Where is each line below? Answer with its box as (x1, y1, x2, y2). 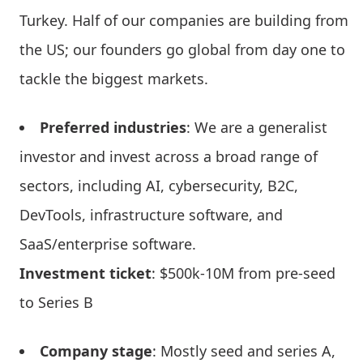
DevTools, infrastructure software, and (19, 205, 283, 225)
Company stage (40, 341, 152, 361)
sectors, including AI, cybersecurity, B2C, (19, 176, 298, 196)
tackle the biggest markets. (19, 69, 216, 89)
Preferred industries (40, 117, 186, 138)
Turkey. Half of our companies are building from (19, 11, 348, 31)
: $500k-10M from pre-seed (152, 263, 335, 284)
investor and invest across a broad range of (19, 147, 318, 167)
